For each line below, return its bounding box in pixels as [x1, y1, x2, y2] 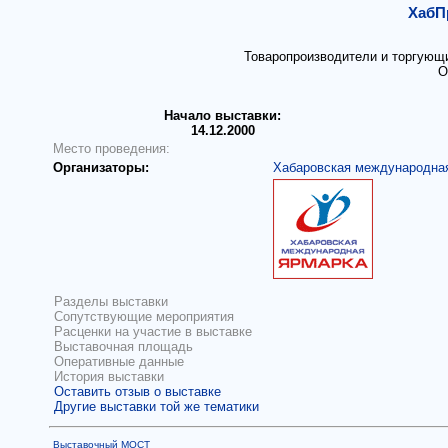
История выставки [54, 369, 164, 384]
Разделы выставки [54, 294, 168, 309]
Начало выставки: [164, 108, 281, 123]
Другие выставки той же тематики [54, 399, 259, 414]
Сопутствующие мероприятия [54, 309, 234, 324]
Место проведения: [53, 141, 170, 156]
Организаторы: [53, 160, 149, 175]
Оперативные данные [54, 354, 184, 369]
